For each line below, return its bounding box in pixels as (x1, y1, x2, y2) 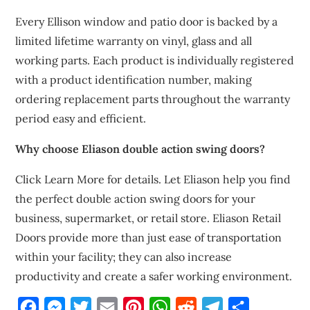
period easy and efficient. (15, 111, 147, 125)
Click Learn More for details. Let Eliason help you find (15, 172, 291, 186)
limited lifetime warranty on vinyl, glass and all (15, 34, 253, 48)
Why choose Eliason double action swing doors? (15, 142, 266, 156)
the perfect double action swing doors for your (15, 192, 256, 206)
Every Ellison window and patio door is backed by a (15, 15, 278, 28)
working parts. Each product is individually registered (15, 53, 295, 67)
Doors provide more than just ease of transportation (15, 230, 282, 244)
